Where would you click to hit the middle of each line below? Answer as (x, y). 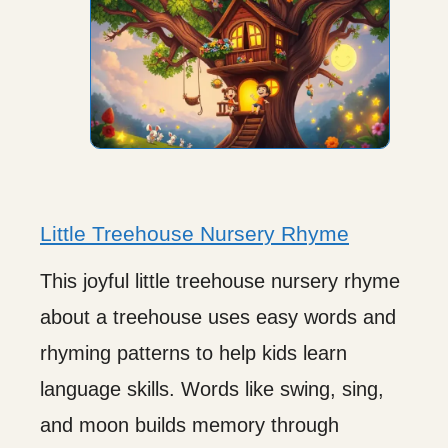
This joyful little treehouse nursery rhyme (220, 280)
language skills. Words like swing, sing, (212, 388)
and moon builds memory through (189, 424)
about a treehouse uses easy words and (218, 316)
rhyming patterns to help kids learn (193, 352)
